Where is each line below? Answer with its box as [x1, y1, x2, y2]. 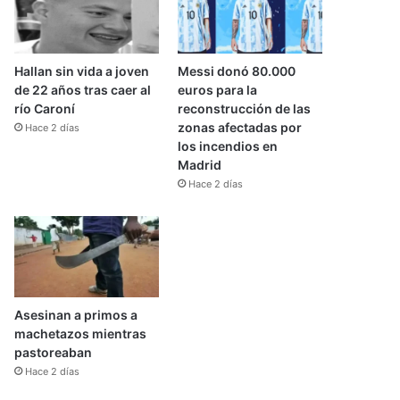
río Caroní [14, 100, 76, 116]
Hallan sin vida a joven [14, 62, 150, 79]
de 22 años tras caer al [14, 81, 152, 97]
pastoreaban [14, 345, 93, 361]
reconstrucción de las [177, 100, 311, 116]
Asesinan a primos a [14, 307, 138, 323]
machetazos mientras [14, 326, 147, 342]
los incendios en [177, 137, 278, 154]
